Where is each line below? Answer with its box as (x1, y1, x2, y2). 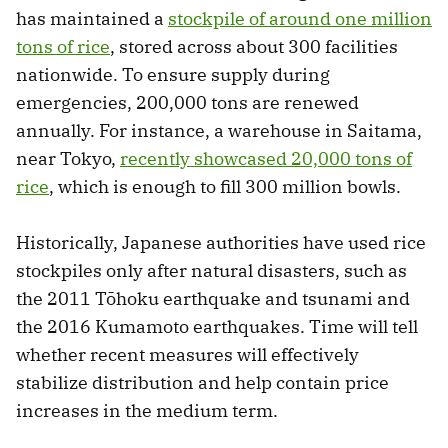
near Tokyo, (16, 146, 120, 170)
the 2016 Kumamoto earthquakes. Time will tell (16, 314, 418, 338)
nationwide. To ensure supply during (16, 62, 330, 86)
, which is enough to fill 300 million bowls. (49, 174, 401, 198)
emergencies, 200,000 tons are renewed (16, 90, 359, 114)
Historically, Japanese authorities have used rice (16, 230, 426, 254)
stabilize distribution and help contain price (16, 370, 389, 394)
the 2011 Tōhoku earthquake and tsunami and (16, 286, 410, 310)
